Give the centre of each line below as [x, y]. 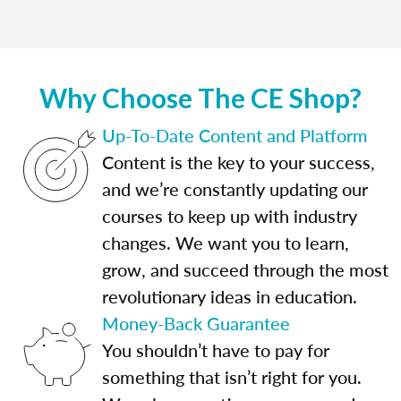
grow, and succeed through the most [245, 269]
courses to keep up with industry [230, 215]
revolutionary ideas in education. [230, 296]
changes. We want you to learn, [226, 242]
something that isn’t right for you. [232, 376]
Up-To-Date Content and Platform [235, 135]
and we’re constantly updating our [235, 188]
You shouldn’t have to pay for [216, 350]
